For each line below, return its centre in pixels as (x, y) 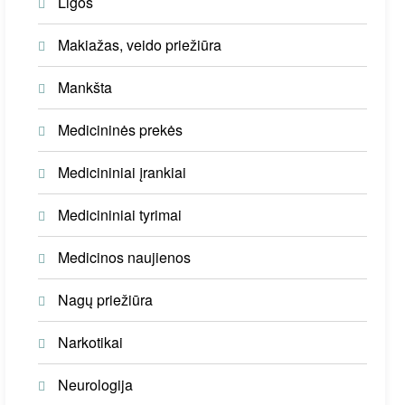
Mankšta (85, 87)
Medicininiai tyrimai (120, 215)
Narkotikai (91, 342)
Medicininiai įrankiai (122, 172)
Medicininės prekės (121, 130)
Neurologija (96, 385)
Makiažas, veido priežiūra (140, 45)
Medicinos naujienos (125, 257)
